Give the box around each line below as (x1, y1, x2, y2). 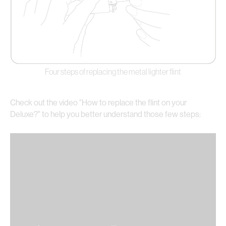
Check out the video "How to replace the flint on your (10, 97, 187, 108)
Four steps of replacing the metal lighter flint (45, 67, 181, 77)
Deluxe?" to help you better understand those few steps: (10, 109, 201, 120)
